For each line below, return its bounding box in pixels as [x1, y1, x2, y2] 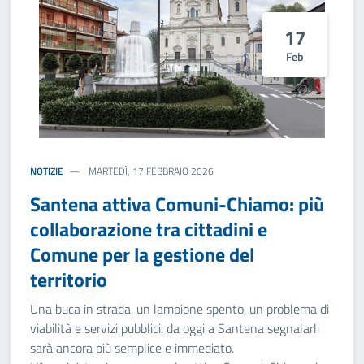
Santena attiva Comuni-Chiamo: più [30, 189, 324, 219]
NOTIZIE [30, 163, 63, 179]
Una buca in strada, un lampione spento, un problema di [30, 299, 329, 318]
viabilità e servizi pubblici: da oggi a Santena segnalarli [30, 318, 319, 338]
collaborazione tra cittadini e [30, 214, 267, 244]
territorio [30, 265, 107, 294]
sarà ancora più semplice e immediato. [30, 338, 234, 357]
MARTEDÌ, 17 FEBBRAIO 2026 [86, 163, 214, 179]
